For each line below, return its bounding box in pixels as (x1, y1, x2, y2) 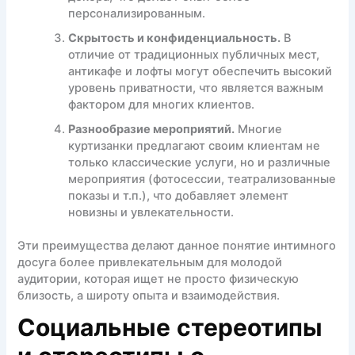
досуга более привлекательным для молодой (17, 255, 283, 270)
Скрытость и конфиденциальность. (68, 30, 281, 45)
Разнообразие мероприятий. (68, 121, 235, 136)
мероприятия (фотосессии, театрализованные (68, 171, 337, 186)
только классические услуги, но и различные (68, 155, 331, 170)
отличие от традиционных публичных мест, (68, 47, 320, 62)
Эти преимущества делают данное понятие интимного (17, 239, 337, 254)
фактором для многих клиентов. (68, 97, 255, 112)
